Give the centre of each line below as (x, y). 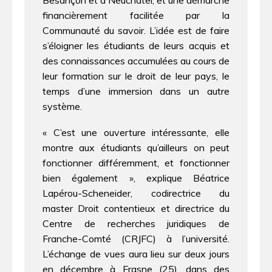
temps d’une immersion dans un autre (136, 91)
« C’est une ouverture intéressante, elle (136, 132)
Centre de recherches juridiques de (136, 223)
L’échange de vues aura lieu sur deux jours (136, 253)
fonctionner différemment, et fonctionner (136, 162)
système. (62, 106)
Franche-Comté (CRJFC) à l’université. (136, 238)
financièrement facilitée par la (136, 15)
